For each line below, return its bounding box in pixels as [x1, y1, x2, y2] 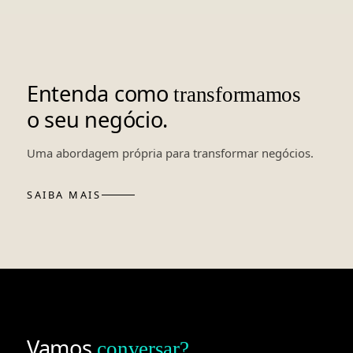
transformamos [173, 83, 301, 107]
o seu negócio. [27, 105, 169, 135]
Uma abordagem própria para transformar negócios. [27, 145, 314, 162]
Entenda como [27, 79, 174, 109]
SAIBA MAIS [27, 188, 102, 203]
